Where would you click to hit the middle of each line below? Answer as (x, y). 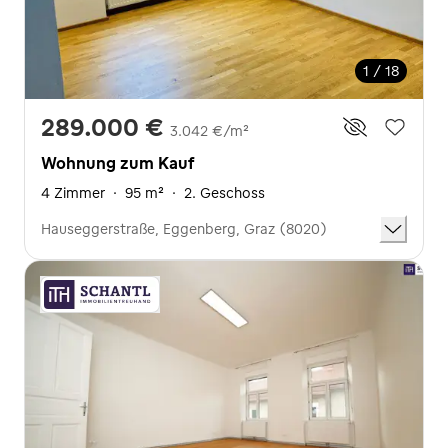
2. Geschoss (224, 193)
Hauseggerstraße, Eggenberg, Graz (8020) (184, 229)
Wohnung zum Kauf (117, 163)
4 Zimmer (73, 193)
